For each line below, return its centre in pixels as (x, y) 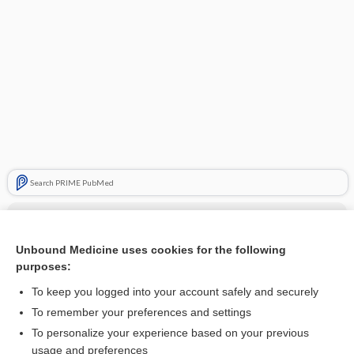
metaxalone (67, 249)
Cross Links (50, 218)
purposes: (43, 266)
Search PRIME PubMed (72, 183)
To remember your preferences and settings (141, 312)
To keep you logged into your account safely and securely (175, 292)
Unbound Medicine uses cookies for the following (151, 250)
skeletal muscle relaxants (100, 277)
